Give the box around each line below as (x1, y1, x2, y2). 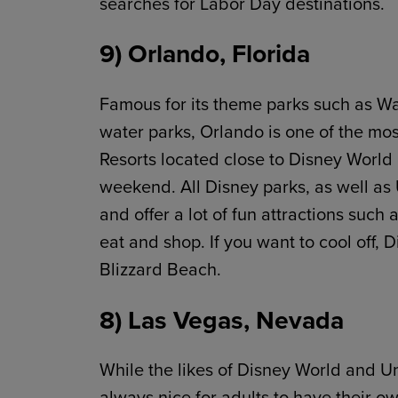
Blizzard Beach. (99, 255, 221, 283)
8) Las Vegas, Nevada (99, 300, 344, 338)
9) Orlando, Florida (99, 35, 310, 73)
